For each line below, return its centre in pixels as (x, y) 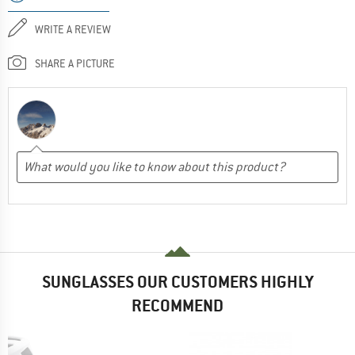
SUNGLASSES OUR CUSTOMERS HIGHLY (177, 282)
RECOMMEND (177, 306)
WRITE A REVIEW (73, 29)
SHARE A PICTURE (75, 63)
